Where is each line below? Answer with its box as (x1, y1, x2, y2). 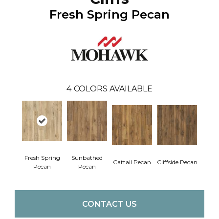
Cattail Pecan (113, 158, 151, 166)
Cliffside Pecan (156, 158, 197, 166)
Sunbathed (71, 154, 103, 161)
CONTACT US (82, 199, 137, 209)
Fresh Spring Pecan (49, 7, 170, 22)
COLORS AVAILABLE (74, 84, 153, 93)
